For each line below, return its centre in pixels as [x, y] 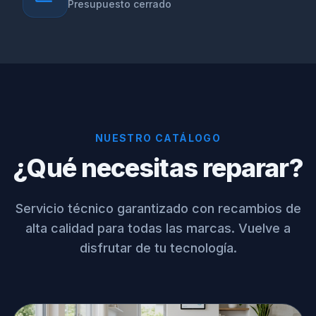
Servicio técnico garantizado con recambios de [158, 208]
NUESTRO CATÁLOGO [158, 138]
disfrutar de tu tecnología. [158, 248]
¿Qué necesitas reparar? [158, 168]
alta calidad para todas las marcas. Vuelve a [158, 228]
